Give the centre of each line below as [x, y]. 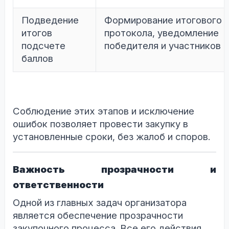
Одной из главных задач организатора [100, 202]
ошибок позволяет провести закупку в [100, 124]
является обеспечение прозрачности [98, 215]
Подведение [50, 20]
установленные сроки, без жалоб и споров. [111, 137]
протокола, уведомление [162, 33]
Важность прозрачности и [114, 170]
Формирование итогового [163, 20]
